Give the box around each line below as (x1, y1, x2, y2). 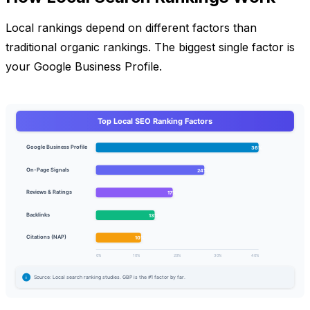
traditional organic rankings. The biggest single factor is (6, 39, 295, 54)
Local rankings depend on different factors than (6, 20, 257, 35)
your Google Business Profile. (6, 59, 162, 73)
